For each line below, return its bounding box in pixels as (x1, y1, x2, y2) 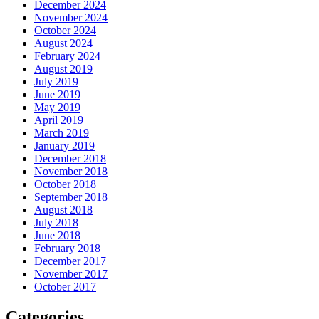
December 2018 (34, 152, 106, 164)
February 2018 (34, 241, 100, 254)
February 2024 (34, 49, 100, 62)
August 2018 (34, 203, 93, 216)
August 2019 (34, 62, 93, 75)
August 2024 (34, 36, 93, 49)
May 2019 (34, 100, 80, 113)
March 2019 (34, 126, 89, 139)
